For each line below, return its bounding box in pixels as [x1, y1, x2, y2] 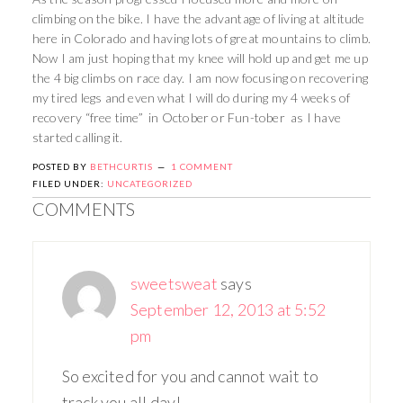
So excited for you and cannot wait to [61, 366, 319, 387]
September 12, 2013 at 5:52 [130, 300, 327, 320]
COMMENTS [31, 198, 136, 220]
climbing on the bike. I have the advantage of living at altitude [31, 11, 365, 27]
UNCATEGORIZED [106, 178, 193, 190]
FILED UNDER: [31, 178, 107, 190]
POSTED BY [31, 161, 90, 173]
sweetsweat [130, 273, 218, 294]
